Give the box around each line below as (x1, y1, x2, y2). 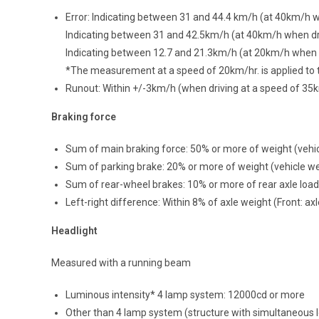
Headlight (51, 224, 98, 236)
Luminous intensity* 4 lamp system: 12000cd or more (66, 288, 305, 300)
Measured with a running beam (51, 256, 191, 268)
